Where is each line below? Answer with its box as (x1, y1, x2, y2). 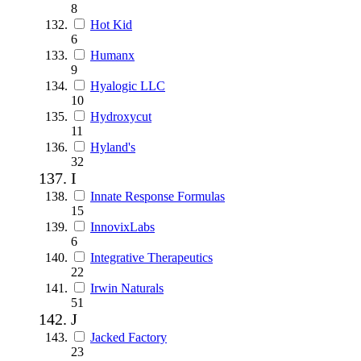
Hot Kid (90, 17, 132, 31)
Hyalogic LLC (90, 78, 165, 93)
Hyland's (90, 139, 135, 154)
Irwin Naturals (90, 280, 164, 295)
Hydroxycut (90, 109, 151, 123)
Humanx (90, 48, 135, 62)
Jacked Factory (90, 330, 167, 344)
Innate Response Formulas (90, 189, 225, 203)
